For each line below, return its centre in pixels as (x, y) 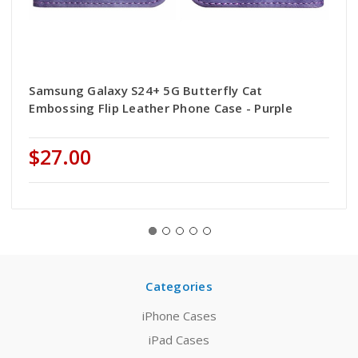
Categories (179, 286)
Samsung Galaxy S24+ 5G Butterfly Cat (146, 91)
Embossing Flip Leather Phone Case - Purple (161, 108)
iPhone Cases (179, 316)
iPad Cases (179, 340)
